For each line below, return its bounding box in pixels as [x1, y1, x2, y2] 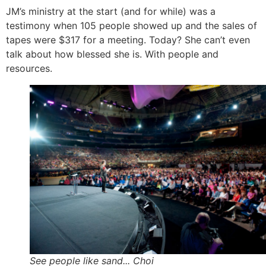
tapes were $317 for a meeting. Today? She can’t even [6, 33, 250, 46]
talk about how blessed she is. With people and [6, 47, 218, 60]
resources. [6, 62, 52, 74]
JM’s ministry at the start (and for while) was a [6, 5, 216, 17]
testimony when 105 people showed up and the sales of [6, 19, 257, 31]
